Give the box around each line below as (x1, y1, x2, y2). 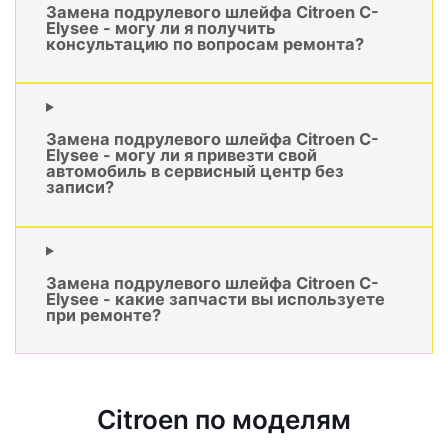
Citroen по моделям (97, 404, 351, 436)
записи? (46, 177, 114, 198)
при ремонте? (46, 305, 161, 326)
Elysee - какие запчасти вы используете (46, 289, 385, 310)
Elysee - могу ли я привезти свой (46, 145, 317, 166)
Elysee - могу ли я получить (46, 17, 276, 38)
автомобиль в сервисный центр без (46, 161, 344, 182)
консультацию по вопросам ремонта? (46, 33, 364, 54)
